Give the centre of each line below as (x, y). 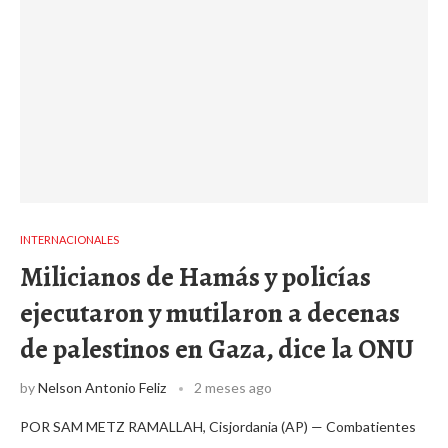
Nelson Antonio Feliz (102, 387)
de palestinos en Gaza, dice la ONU (217, 349)
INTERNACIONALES (69, 239)
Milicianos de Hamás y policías (195, 277)
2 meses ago (233, 387)
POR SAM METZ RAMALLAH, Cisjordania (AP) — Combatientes (218, 426)
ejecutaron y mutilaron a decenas (210, 313)
